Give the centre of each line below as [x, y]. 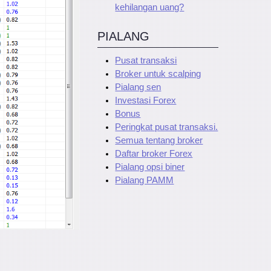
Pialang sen [138, 87]
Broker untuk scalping [158, 73]
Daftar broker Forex [154, 153]
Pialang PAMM [145, 180]
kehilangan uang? [150, 7]
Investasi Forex [146, 100]
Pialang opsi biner [150, 167]
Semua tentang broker [159, 140]
